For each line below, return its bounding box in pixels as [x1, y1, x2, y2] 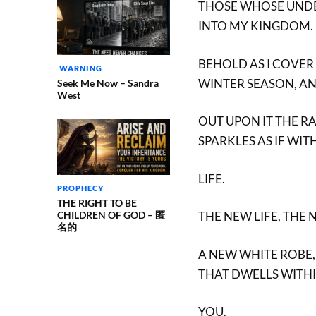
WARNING [56, 63, 102, 73]
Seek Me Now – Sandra [56, 77, 159, 89]
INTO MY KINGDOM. [197, 18, 313, 33]
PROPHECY [56, 183, 104, 193]
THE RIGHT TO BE [56, 197, 137, 209]
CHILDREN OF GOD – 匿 [56, 209, 165, 221]
